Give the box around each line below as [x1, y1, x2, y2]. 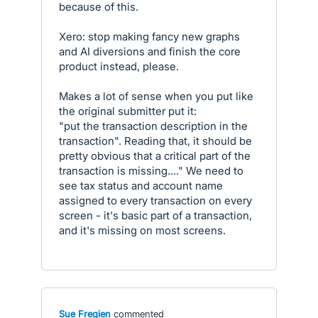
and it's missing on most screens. [59, 224, 226, 237]
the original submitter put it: [59, 104, 197, 118]
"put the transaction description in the [59, 119, 248, 133]
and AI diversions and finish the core [59, 45, 241, 58]
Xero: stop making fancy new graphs [59, 30, 240, 43]
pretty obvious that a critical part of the [59, 149, 251, 163]
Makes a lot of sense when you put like [59, 89, 253, 103]
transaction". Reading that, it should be [59, 134, 252, 148]
